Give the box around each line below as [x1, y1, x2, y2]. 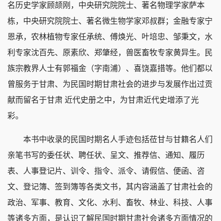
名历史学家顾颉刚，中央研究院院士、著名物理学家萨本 [7, 1, 205, 10]
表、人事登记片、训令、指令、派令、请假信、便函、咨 [7, 167, 205, 176]
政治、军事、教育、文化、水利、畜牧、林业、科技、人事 [7, 198, 213, 207]
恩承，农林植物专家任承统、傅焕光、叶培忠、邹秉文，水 [7, 33, 213, 41]
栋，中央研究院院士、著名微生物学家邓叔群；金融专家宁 [7, 17, 213, 26]
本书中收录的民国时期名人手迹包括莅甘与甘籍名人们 [7, 135, 213, 144]
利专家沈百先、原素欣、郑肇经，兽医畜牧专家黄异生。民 [7, 48, 213, 57]
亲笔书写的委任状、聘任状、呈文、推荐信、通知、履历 [7, 151, 205, 160]
